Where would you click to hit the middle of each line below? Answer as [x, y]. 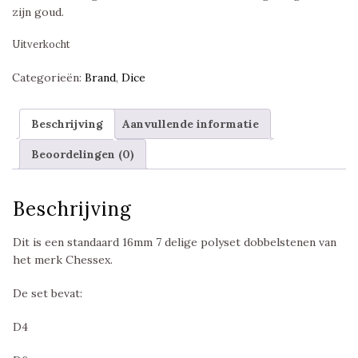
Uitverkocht [41, 45]
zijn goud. [38, 12]
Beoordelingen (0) [83, 155]
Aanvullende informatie [191, 124]
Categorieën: [48, 78]
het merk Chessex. [63, 260]
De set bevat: [48, 293]
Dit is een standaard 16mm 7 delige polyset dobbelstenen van [175, 242]
